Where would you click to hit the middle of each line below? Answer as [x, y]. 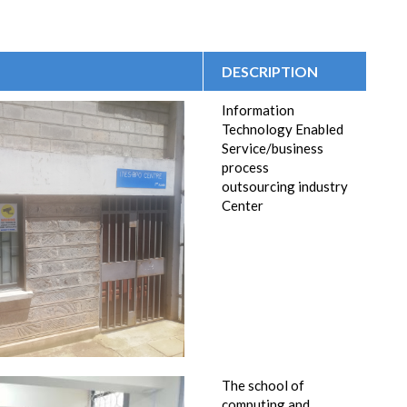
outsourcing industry [285, 186]
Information [258, 110]
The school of [263, 385]
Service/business [273, 148]
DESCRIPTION [270, 71]
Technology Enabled [283, 129]
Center [243, 205]
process [245, 167]
